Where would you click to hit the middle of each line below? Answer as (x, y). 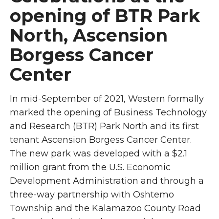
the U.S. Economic (131, 167)
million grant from (50, 167)
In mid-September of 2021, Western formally (107, 99)
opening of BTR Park (105, 16)
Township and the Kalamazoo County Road (105, 208)
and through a (172, 181)
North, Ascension (89, 35)
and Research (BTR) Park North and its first (104, 126)
